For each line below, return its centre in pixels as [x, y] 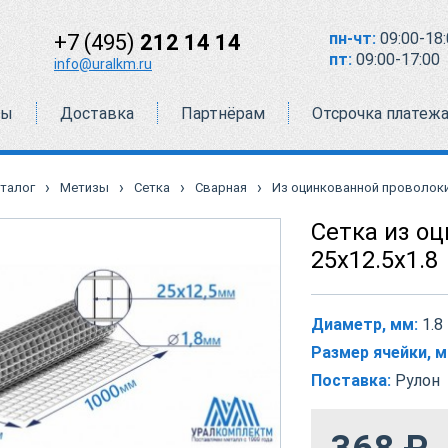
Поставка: [351, 380]
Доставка [96, 113]
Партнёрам [222, 113]
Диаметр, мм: [364, 324]
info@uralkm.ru [103, 63]
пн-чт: [352, 38]
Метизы [84, 187]
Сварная [221, 187]
